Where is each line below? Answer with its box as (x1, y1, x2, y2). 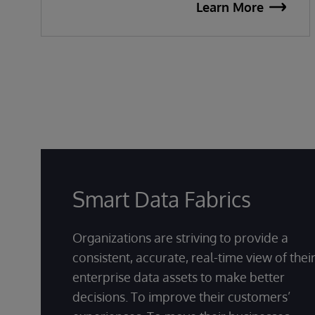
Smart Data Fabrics (72, 185, 251, 212)
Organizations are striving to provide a (72, 229, 288, 245)
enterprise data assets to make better (72, 269, 285, 285)
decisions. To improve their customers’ (72, 288, 290, 304)
